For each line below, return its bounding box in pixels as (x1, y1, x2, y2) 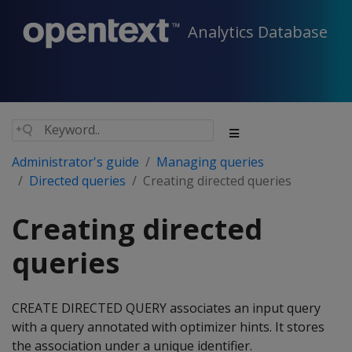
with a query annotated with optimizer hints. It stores (12, 318, 324, 335)
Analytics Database (188, 21, 328, 43)
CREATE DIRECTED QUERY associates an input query (12, 299, 321, 317)
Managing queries (156, 153, 264, 170)
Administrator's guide (12, 153, 139, 170)
